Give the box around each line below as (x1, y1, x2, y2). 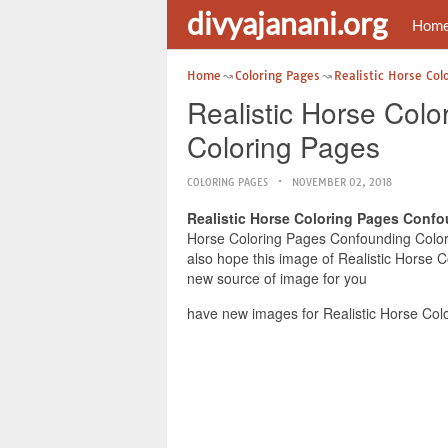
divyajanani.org (187, 5, 387, 41)
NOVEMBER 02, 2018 (292, 176, 392, 189)
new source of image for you (187, 268, 367, 288)
